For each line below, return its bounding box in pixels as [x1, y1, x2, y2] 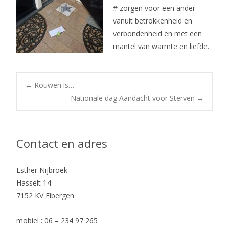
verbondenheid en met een [113, 28, 202, 38]
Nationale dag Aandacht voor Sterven [71, 93, 197, 103]
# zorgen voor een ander [113, 3, 195, 13]
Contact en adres [16, 135, 107, 151]
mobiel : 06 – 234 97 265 [16, 216, 98, 225]
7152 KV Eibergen [16, 191, 74, 200]
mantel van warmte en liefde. [113, 41, 209, 51]
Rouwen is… [32, 80, 74, 90]
